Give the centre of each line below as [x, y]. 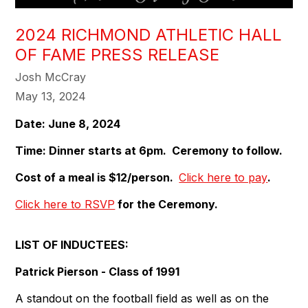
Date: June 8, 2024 [68, 123]
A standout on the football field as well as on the [142, 298]
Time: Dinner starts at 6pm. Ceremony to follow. [149, 150]
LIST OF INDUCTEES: [72, 244]
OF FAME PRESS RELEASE [118, 54]
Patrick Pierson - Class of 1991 [98, 271]
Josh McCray [51, 77]
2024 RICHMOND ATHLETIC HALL [149, 34]
